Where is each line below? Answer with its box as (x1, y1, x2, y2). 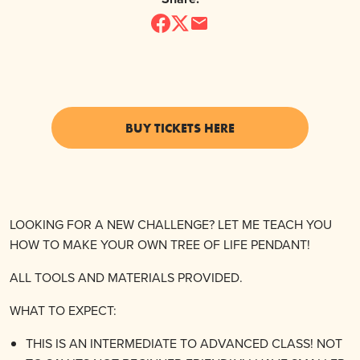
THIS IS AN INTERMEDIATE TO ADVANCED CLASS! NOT (26, 334, 342, 353)
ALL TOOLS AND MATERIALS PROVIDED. (10, 268, 243, 287)
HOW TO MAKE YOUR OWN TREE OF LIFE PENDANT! (10, 235, 310, 254)
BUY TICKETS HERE (125, 120, 235, 137)
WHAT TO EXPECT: (10, 301, 117, 320)
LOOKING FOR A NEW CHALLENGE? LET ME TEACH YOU (10, 215, 332, 234)
